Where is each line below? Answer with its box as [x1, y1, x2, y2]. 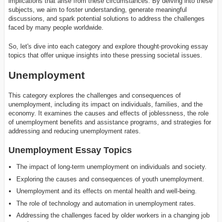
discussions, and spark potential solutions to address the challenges [8, 15, 205, 22]
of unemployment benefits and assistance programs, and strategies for [8, 118, 211, 126]
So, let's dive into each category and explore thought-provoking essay [8, 42, 208, 50]
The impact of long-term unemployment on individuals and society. [16, 163, 207, 171]
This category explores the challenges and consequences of [8, 91, 181, 99]
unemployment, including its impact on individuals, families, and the [8, 100, 203, 108]
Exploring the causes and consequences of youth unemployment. [16, 175, 205, 183]
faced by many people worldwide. [8, 24, 104, 31]
